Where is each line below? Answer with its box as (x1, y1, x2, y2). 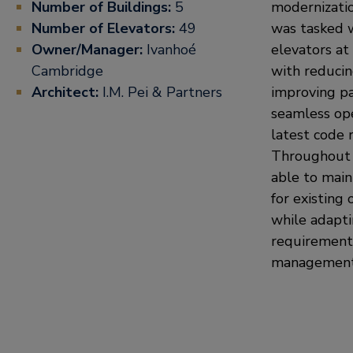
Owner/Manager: (32, 40, 147, 59)
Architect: (32, 83, 102, 102)
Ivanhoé (147, 40, 196, 59)
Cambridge (32, 61, 103, 80)
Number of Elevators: (32, 19, 175, 38)
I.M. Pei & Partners (102, 83, 222, 102)
